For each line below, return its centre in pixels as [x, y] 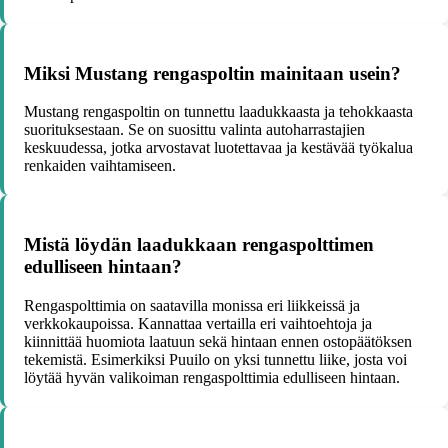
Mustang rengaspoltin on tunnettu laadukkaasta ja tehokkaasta [218, 112]
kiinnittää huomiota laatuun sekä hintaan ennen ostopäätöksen [218, 341]
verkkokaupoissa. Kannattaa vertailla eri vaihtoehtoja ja [198, 323]
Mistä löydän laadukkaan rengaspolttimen [199, 245]
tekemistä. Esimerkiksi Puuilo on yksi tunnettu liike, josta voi [215, 359]
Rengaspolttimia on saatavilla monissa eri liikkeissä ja [192, 305]
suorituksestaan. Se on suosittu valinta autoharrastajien [194, 130]
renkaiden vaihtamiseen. [100, 166]
